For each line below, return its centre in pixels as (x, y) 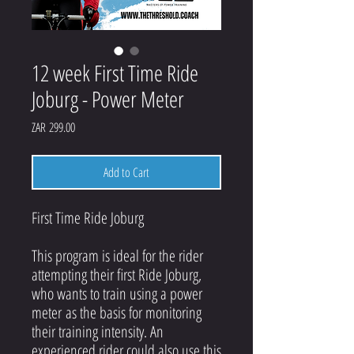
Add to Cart (126, 172)
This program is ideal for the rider (117, 255)
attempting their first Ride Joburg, (117, 274)
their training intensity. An (98, 331)
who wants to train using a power (117, 293)
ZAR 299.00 (53, 127)
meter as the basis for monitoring (117, 312)
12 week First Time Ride (115, 72)
